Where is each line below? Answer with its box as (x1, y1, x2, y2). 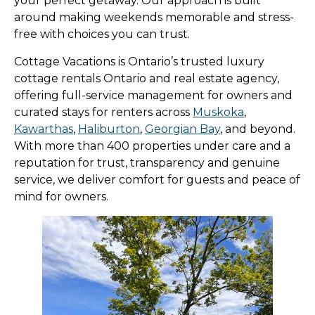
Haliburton (78, 122, 140, 136)
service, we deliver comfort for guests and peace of (14, 172, 300, 186)
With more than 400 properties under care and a (14, 139, 290, 153)
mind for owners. (14, 189, 108, 203)
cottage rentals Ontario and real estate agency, (14, 71, 279, 85)
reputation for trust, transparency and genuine (14, 155, 280, 169)
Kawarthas (14, 122, 73, 136)
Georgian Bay (145, 122, 220, 136)
